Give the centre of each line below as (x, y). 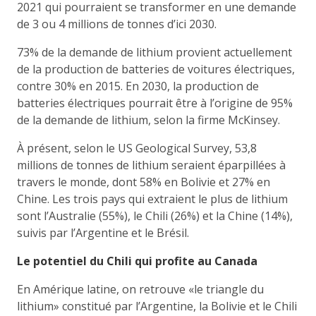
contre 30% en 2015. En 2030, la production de (138, 86)
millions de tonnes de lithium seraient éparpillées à (151, 165)
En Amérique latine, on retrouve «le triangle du (140, 289)
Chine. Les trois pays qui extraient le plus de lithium (152, 199)
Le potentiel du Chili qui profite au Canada (137, 261)
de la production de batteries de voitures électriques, (156, 69)
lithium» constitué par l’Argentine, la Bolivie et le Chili (157, 306)
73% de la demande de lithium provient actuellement (154, 52)
